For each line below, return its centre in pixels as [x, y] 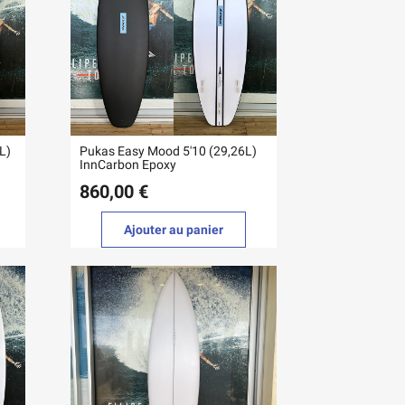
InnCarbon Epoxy [128, 164]
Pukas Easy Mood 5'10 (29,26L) [169, 151]
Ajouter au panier [174, 229]
